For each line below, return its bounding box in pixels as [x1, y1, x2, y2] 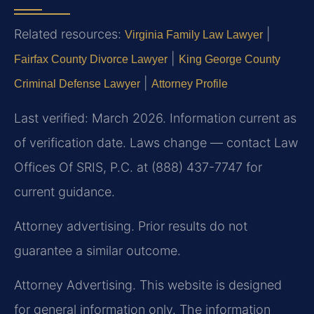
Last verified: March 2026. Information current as [14, 110, 296, 125]
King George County [179, 53, 280, 66]
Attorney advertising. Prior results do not [14, 218, 247, 233]
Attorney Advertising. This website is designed [14, 278, 282, 293]
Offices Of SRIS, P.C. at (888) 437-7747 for [14, 159, 262, 175]
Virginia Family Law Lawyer [125, 29, 263, 41]
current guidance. [14, 184, 115, 199]
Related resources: [14, 27, 125, 42]
